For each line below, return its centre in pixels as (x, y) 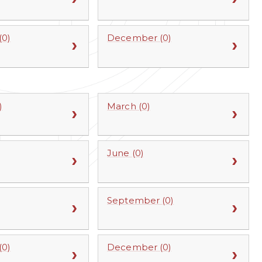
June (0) (125, 153)
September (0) (141, 200)
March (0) (129, 106)
